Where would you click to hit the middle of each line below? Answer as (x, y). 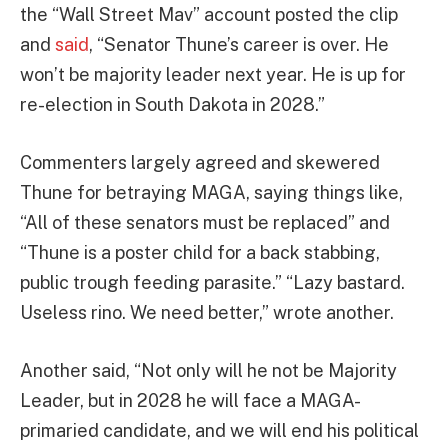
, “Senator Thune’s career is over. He (239, 45)
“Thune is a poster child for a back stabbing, (200, 252)
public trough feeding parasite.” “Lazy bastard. (212, 282)
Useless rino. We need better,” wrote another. (207, 312)
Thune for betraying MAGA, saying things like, (211, 192)
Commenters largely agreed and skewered (200, 162)
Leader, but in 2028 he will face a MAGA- (190, 400)
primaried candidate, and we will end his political (219, 430)
